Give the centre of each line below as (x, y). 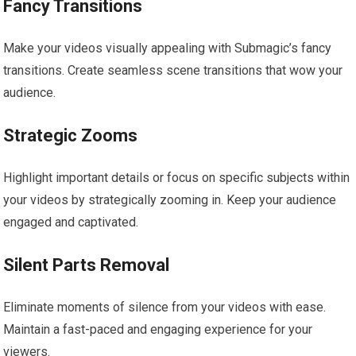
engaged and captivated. (71, 222)
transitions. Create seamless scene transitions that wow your (173, 71)
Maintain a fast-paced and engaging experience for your (158, 330)
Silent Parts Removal (87, 265)
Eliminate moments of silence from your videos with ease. (165, 308)
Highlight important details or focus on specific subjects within (177, 178)
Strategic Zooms (71, 136)
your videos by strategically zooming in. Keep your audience (170, 200)
